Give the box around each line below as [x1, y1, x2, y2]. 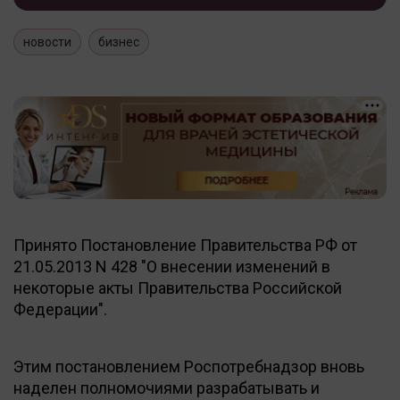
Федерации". [13, 299, 107, 319]
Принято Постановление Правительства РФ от [13, 235, 357, 254]
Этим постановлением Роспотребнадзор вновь [13, 356, 364, 376]
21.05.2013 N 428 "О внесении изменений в [13, 256, 330, 276]
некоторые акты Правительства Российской [13, 278, 342, 297]
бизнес [98, 34, 139, 49]
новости [23, 34, 71, 49]
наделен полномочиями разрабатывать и [13, 378, 320, 397]
